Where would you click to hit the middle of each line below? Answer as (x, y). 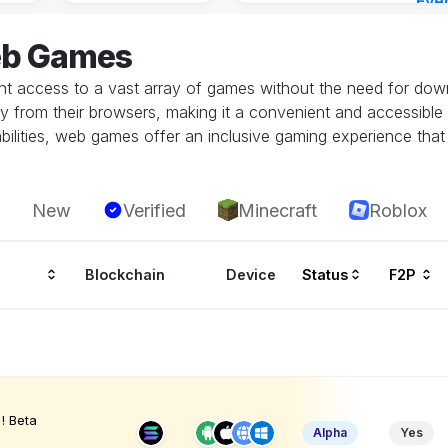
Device (251, 275)
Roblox (398, 210)
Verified (154, 210)
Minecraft (277, 210)
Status (324, 275)
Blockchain (125, 275)
